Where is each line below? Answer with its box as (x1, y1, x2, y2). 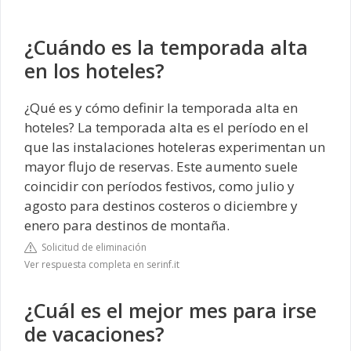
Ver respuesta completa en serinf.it (24, 258, 179, 272)
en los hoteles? (24, 56, 165, 84)
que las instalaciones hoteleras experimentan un (24, 137, 325, 156)
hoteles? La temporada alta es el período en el (24, 118, 309, 136)
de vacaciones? (24, 320, 165, 348)
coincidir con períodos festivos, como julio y (24, 176, 295, 195)
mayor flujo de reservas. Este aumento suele (24, 157, 298, 175)
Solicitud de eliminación (37, 241, 147, 255)
